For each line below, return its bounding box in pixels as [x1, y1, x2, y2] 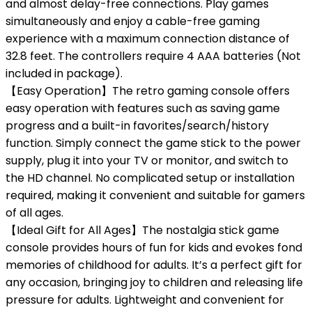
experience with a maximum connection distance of [6, 31, 290, 47]
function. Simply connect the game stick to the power [6, 135, 301, 151]
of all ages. [6, 205, 63, 221]
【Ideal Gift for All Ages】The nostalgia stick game [6, 222, 279, 238]
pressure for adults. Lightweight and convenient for [6, 292, 284, 308]
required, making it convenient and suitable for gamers [6, 187, 305, 203]
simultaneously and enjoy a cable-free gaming [6, 13, 260, 29]
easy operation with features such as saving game [6, 100, 280, 116]
